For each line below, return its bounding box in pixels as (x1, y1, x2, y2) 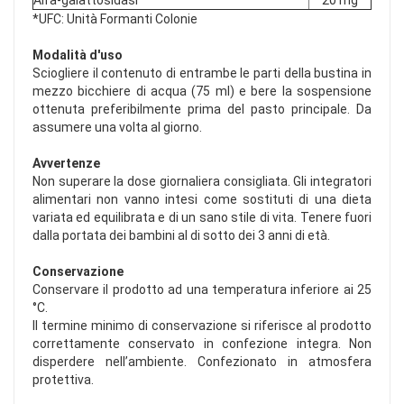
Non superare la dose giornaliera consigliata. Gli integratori (32, 174, 372, 189)
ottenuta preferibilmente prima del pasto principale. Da (32, 102, 372, 117)
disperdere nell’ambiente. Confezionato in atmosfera (32, 354, 372, 370)
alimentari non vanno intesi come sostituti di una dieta (32, 192, 372, 207)
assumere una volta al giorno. (32, 120, 202, 135)
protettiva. (32, 372, 94, 388)
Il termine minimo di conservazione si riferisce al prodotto (32, 318, 372, 334)
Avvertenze (32, 156, 100, 171)
